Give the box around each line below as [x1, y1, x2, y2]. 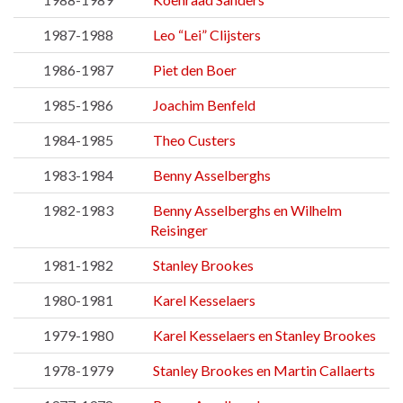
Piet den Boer [153, 61, 237, 79]
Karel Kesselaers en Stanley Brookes [153, 327, 376, 345]
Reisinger [150, 221, 208, 239]
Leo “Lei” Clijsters [153, 26, 261, 44]
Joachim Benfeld [153, 96, 255, 114]
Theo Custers [153, 131, 236, 149]
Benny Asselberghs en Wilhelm [153, 201, 342, 219]
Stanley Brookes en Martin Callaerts [153, 362, 375, 380]
